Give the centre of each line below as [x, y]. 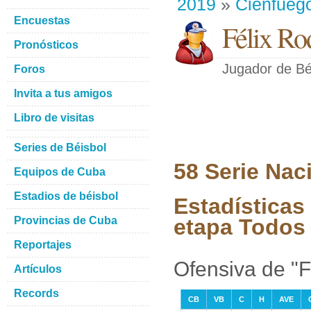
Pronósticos [46, 45]
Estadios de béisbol [66, 196]
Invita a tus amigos [63, 93]
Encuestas [42, 20]
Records [36, 293]
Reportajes [43, 245]
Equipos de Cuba [60, 172]
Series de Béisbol [60, 148]
